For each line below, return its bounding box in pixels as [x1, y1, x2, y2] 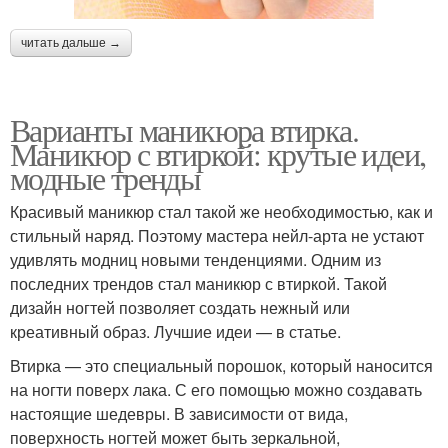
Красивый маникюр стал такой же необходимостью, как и [10, 200, 433, 224]
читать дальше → [21, 36, 121, 51]
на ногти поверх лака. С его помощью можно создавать [10, 378, 422, 402]
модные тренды [10, 156, 201, 200]
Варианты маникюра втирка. [10, 108, 358, 152]
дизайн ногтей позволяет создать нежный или [10, 296, 350, 320]
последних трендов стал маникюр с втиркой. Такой [10, 272, 387, 296]
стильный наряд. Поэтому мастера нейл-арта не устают [10, 224, 424, 248]
